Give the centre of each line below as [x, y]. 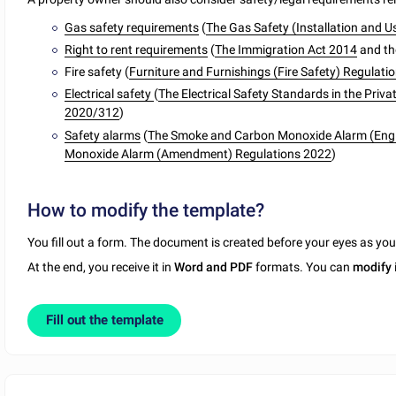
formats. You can [303, 267]
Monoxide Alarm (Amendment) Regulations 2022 [198, 153]
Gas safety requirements [132, 27]
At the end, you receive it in [101, 267]
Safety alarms [103, 135]
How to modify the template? [146, 210]
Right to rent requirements [137, 50]
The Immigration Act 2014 [286, 50]
